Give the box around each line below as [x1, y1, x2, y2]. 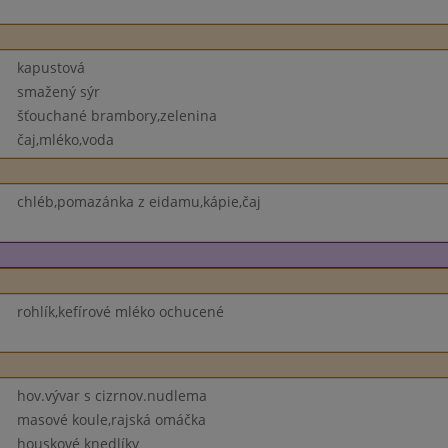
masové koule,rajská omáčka [16, 410, 206, 429]
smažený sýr [16, 82, 100, 101]
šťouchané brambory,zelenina [16, 106, 217, 125]
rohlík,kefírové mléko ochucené [16, 302, 224, 321]
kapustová [16, 58, 85, 77]
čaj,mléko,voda [16, 130, 114, 149]
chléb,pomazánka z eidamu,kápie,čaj [16, 192, 261, 211]
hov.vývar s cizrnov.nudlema [16, 386, 207, 405]
